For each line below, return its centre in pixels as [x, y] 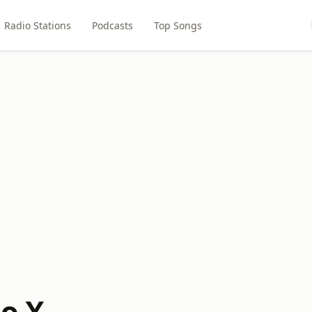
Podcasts [113, 25]
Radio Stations [38, 25]
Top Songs [178, 25]
